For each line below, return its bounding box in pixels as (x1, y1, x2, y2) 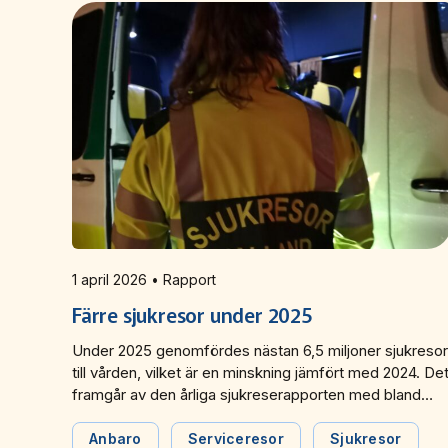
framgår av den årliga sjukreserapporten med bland (72, 384, 421, 404)
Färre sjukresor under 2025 (72, 299, 312, 329)
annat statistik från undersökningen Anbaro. (72, 406, 367, 426)
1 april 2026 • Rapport (151, 270, 216, 288)
